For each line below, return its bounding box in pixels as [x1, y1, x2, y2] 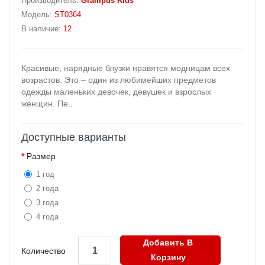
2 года [36, 184, 59, 193]
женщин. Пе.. [21, 99, 73, 109]
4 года [36, 212, 59, 222]
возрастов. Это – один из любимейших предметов [21, 75, 216, 85]
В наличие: [21, 24, 63, 34]
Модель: [21, 10, 54, 20]
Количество [21, 246, 66, 256]
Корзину [150, 253, 186, 263]
